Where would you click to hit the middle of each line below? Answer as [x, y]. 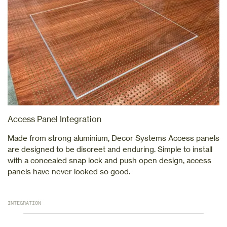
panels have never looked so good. [69, 172]
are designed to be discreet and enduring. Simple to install [110, 149]
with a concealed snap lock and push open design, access [109, 161]
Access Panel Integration [54, 119]
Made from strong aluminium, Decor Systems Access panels [113, 138]
